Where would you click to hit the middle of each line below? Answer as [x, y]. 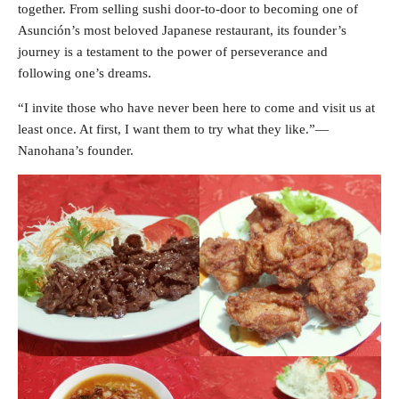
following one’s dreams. [85, 73]
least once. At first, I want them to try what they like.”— [173, 129]
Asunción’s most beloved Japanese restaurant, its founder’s [182, 30]
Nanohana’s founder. [76, 150]
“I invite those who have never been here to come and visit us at [196, 107]
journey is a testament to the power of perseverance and [173, 51]
